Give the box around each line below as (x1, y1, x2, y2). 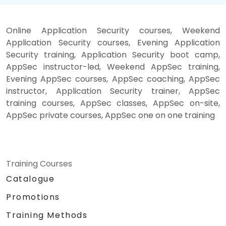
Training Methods (6, 209, 88, 221)
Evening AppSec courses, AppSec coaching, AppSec (6, 73, 220, 85)
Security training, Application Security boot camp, (6, 48, 220, 61)
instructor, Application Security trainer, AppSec (6, 85, 220, 97)
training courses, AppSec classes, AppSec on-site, (6, 97, 220, 109)
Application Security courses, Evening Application (6, 36, 220, 48)
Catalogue (6, 173, 55, 185)
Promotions (6, 191, 60, 203)
